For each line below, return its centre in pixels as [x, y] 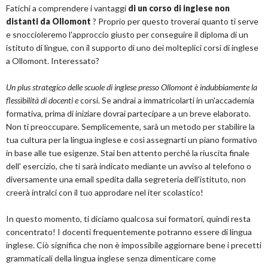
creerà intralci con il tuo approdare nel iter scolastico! [105, 192]
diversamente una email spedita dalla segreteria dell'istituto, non [126, 179]
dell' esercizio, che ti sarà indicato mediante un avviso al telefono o [129, 166]
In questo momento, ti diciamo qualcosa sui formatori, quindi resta [128, 219]
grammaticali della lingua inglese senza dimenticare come [111, 258]
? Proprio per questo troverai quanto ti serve [176, 21]
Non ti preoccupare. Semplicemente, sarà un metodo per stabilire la [130, 127]
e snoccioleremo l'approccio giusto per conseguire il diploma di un [127, 34]
